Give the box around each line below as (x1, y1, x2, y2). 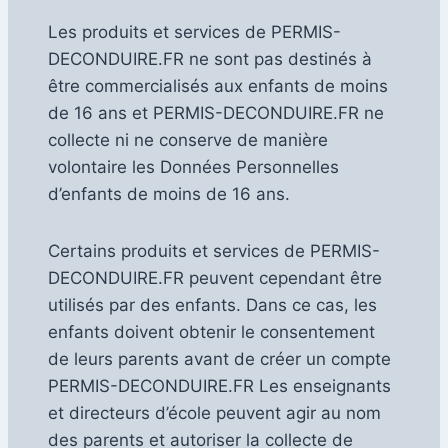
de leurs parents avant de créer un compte (48, 349, 391, 370)
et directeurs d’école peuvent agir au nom (48, 403, 381, 424)
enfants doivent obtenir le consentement (48, 322, 375, 343)
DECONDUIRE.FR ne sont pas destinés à (48, 48, 372, 69)
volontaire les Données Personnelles (48, 156, 339, 177)
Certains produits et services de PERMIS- (48, 241, 380, 262)
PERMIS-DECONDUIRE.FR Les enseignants (48, 376, 391, 397)
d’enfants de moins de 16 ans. (48, 183, 290, 204)
